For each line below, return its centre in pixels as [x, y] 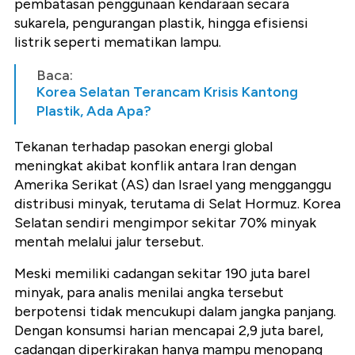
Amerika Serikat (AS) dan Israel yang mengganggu [173, 184]
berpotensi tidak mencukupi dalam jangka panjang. [175, 311]
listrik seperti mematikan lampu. [118, 42]
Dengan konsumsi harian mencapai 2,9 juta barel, [169, 330]
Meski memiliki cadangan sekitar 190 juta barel [162, 273]
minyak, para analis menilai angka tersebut [149, 292]
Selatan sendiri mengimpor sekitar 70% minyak [165, 222]
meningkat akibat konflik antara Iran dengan [155, 165]
